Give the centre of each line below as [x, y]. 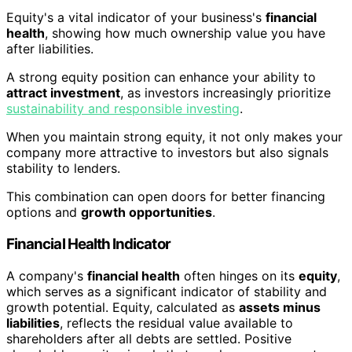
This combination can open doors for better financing [166, 197]
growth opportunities [147, 213]
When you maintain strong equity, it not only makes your [174, 137]
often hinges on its [239, 275]
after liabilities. [50, 49]
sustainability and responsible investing [123, 109]
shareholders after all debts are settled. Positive [149, 338]
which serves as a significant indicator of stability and [167, 291]
